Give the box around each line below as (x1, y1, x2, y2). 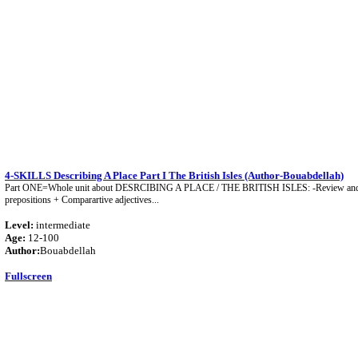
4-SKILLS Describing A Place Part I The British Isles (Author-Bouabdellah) (5, 169, 344, 181)
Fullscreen (5, 270, 52, 282)
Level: (5, 219, 34, 231)
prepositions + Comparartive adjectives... (5, 194, 159, 205)
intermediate (34, 219, 90, 231)
